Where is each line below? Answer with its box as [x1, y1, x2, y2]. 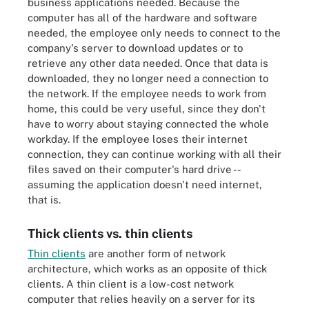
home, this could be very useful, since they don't [28, 102, 266, 114]
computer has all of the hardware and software [28, 11, 257, 23]
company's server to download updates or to [28, 41, 243, 54]
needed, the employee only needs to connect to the [28, 26, 281, 39]
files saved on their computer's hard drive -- [28, 163, 240, 175]
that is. [28, 193, 61, 206]
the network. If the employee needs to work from [28, 87, 266, 99]
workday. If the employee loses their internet [28, 132, 248, 145]
